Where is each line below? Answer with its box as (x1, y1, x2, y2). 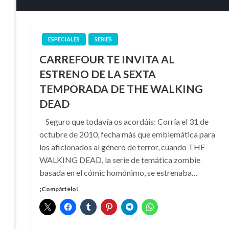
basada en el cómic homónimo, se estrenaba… (39, 168, 198, 177)
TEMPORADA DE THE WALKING (39, 82, 203, 95)
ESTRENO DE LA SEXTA (39, 67, 156, 80)
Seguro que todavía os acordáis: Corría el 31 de (39, 117, 209, 126)
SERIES (95, 36, 112, 42)
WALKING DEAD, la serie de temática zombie (39, 155, 201, 165)
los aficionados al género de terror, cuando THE (39, 142, 205, 152)
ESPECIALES (48, 36, 80, 42)
